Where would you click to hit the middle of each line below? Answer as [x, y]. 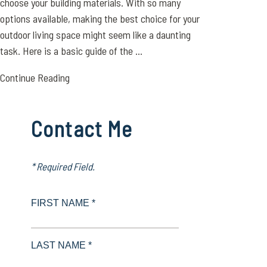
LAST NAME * [62, 245]
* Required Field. [63, 166]
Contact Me [82, 128]
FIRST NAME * [63, 203]
